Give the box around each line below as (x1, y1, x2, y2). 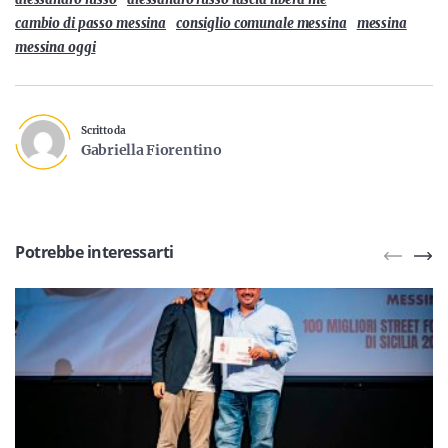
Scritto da (81, 124, 126, 137)
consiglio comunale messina (176, 15, 347, 32)
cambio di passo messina (15, 15, 167, 32)
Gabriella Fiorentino (81, 141, 222, 159)
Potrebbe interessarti (15, 241, 174, 263)
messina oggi (15, 39, 96, 56)
